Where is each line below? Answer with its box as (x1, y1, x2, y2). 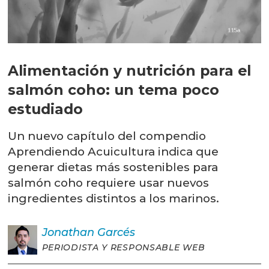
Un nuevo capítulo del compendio (8, 129, 207, 144)
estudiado (8, 100, 83, 118)
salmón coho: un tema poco (8, 81, 220, 99)
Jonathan (41, 225, 94, 239)
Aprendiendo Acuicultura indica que (8, 145, 219, 159)
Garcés (97, 225, 135, 239)
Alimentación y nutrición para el (8, 62, 252, 80)
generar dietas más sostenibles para (8, 160, 219, 175)
